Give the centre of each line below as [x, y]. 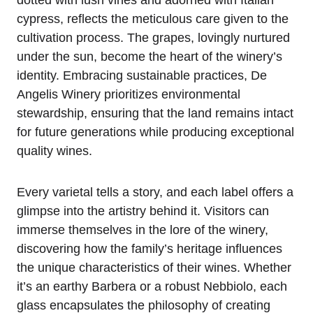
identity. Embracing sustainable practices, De [142, 75]
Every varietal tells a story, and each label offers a [155, 192]
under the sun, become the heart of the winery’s [150, 56]
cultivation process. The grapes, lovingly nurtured [153, 37]
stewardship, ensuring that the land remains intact [155, 113]
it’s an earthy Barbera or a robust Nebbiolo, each [152, 286]
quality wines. [54, 151]
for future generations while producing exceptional [155, 132]
